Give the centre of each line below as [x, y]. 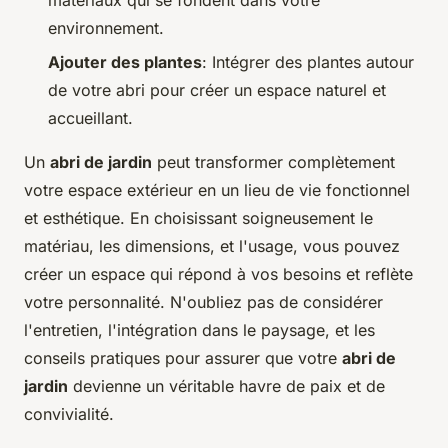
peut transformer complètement [273, 162]
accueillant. [90, 118]
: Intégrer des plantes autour [308, 62]
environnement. [106, 27]
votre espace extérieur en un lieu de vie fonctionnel [217, 190]
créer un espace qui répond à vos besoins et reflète [218, 274]
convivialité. [69, 414]
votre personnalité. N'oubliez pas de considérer [203, 302]
